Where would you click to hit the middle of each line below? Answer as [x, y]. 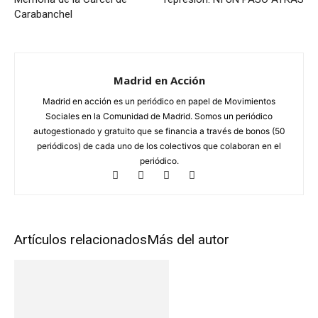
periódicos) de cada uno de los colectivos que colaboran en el [159, 146]
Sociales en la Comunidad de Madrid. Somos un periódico [159, 116]
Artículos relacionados [81, 240]
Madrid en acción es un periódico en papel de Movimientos [159, 101]
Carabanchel [43, 14]
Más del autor [188, 240]
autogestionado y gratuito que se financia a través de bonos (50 [159, 131]
